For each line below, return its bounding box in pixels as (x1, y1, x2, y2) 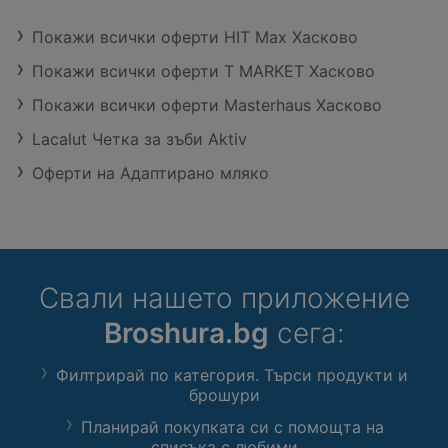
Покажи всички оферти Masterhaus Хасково (32, 95, 382, 116)
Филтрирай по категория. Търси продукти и (56, 365, 408, 386)
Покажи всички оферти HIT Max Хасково (32, 27, 358, 48)
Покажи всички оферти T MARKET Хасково (32, 61, 375, 82)
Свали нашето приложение (38, 281, 410, 316)
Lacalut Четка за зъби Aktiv (32, 129, 247, 150)
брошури (188, 385, 260, 406)
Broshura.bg (103, 316, 269, 351)
